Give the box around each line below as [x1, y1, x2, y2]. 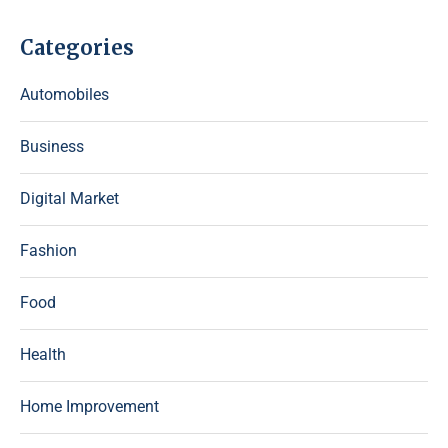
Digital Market [20, 189, 119, 208]
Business [20, 137, 84, 156]
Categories [20, 35, 134, 60]
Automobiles [20, 85, 109, 104]
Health [20, 345, 66, 364]
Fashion [20, 241, 77, 260]
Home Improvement [20, 397, 159, 416]
